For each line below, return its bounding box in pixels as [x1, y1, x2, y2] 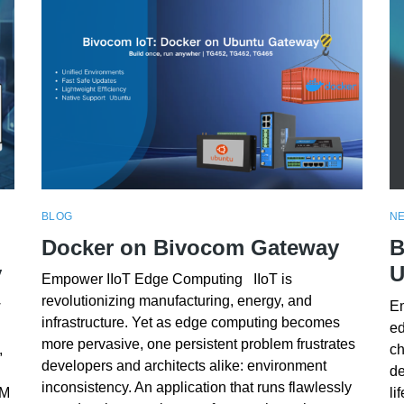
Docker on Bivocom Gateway [41, 234, 339, 260]
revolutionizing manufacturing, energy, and [41, 293, 312, 309]
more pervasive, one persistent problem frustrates [41, 336, 355, 353]
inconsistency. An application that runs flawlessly [41, 380, 352, 396]
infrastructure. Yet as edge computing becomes [41, 315, 340, 331]
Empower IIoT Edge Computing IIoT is [41, 271, 292, 288]
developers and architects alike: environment [41, 358, 326, 374]
